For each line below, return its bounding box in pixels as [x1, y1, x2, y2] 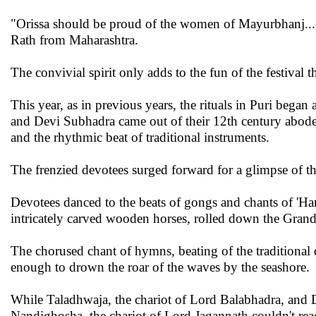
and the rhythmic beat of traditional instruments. [11, 130, 269, 145]
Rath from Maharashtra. [11, 32, 138, 47]
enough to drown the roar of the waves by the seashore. [11, 260, 310, 274]
